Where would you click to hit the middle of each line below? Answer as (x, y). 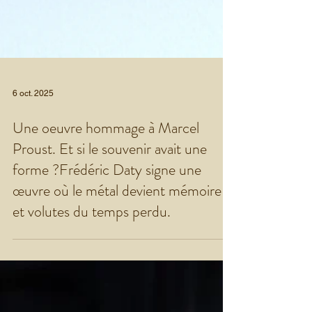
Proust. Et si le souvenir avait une (110, 177)
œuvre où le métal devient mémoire (117, 218)
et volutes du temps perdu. (92, 239)
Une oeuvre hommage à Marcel (106, 156)
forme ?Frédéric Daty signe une (107, 197)
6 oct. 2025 (33, 121)
